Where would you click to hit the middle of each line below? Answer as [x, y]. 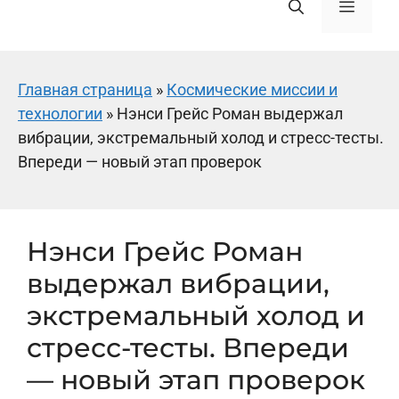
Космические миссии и [252, 90]
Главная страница [85, 90]
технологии [60, 114]
